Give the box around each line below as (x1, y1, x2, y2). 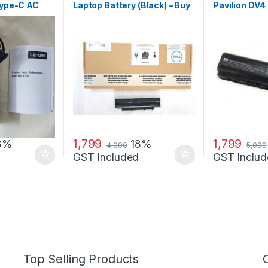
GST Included (72, 150, 139, 163)
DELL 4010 (72, 11, 117, 22)
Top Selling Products (23, 252, 139, 267)
